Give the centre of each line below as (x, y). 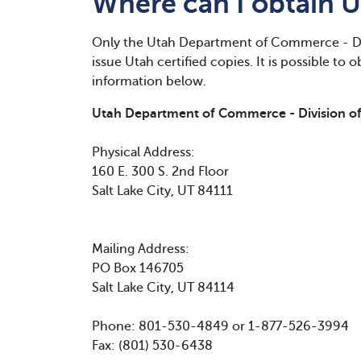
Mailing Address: (141, 249)
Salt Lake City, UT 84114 (163, 288)
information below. (149, 81)
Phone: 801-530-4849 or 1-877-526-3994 (220, 326)
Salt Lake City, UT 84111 (162, 191)
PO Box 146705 (138, 268)
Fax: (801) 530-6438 (152, 346)
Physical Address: (143, 152)
